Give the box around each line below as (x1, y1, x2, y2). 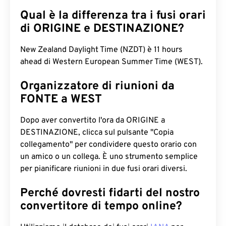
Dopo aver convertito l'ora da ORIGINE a (20, 116, 165, 126)
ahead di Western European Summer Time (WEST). (20, 57, 203, 67)
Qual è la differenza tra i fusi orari (20, 9, 206, 23)
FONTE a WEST (20, 92, 102, 107)
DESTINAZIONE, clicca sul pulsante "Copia (20, 128, 174, 138)
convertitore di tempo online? (20, 199, 182, 214)
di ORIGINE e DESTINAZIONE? (20, 22, 184, 36)
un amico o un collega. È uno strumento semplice (20, 152, 198, 162)
